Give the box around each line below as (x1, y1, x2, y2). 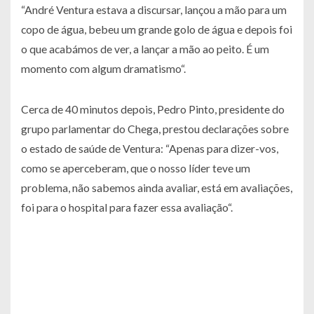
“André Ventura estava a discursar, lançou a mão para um (21, 3, 287, 17)
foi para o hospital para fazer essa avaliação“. (21, 200, 233, 214)
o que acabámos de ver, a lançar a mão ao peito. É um (21, 42, 269, 56)
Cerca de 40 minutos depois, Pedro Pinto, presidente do (21, 102, 285, 116)
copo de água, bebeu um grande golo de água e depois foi (21, 22, 292, 36)
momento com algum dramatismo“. (21, 62, 186, 76)
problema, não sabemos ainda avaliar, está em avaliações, (21, 181, 292, 195)
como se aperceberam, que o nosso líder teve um (21, 161, 250, 175)
